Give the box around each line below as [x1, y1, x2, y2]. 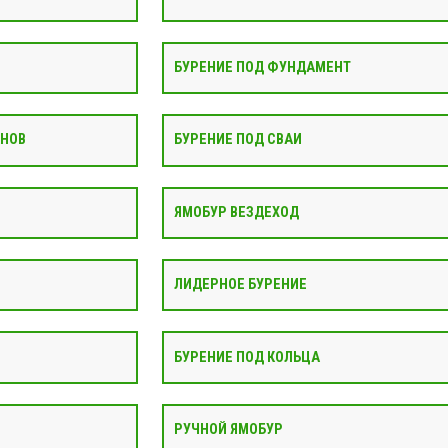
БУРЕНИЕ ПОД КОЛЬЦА [174, 348, 320, 366]
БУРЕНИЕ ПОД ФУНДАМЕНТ [174, 59, 351, 76]
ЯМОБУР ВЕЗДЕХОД [174, 203, 299, 221]
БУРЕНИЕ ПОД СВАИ [174, 131, 302, 149]
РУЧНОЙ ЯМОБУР [174, 420, 283, 438]
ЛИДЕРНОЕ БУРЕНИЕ [174, 276, 307, 294]
